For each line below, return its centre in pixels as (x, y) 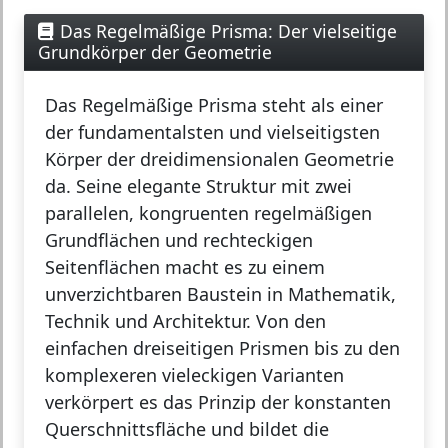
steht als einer (320, 104)
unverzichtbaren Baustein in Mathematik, (220, 293)
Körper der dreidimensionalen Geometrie (219, 158)
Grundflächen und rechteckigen (179, 239)
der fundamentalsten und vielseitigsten (212, 131)
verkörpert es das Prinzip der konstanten (218, 401)
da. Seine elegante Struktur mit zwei (198, 185)
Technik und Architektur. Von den (185, 320)
